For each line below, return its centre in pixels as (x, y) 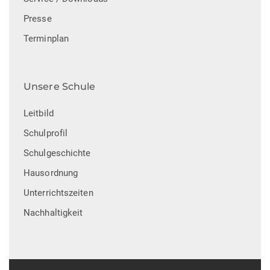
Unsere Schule (60, 86)
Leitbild (39, 113)
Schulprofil (46, 133)
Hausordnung (51, 173)
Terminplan (46, 38)
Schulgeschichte (57, 153)
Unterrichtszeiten (58, 193)
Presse (38, 18)
